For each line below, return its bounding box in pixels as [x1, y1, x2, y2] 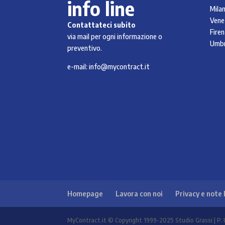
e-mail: [67, 62, 89, 71]
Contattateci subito [67, 20, 136, 29]
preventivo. [67, 43, 102, 52]
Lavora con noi [116, 189, 163, 198]
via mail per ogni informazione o [67, 32, 163, 41]
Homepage [67, 189, 103, 198]
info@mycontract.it [89, 62, 150, 71]
